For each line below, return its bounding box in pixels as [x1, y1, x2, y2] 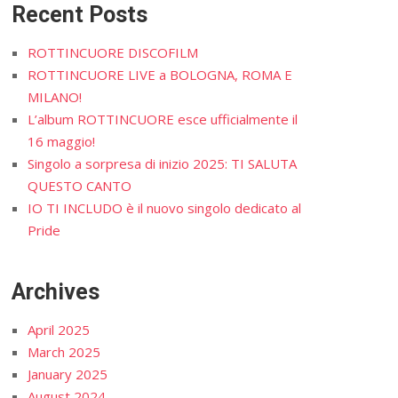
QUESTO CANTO [28, 176, 132, 195]
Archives [12, 279, 100, 305]
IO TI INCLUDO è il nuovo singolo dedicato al [28, 198, 302, 217]
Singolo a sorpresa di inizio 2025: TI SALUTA [28, 154, 298, 172]
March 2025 [28, 343, 101, 361]
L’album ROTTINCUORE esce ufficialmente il [28, 109, 298, 128]
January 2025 [28, 365, 108, 383]
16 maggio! [28, 131, 96, 150]
